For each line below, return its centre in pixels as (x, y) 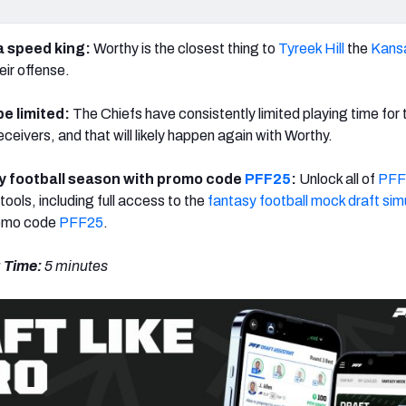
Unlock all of (338, 179)
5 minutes (76, 266)
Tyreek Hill (311, 48)
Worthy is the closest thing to (184, 48)
